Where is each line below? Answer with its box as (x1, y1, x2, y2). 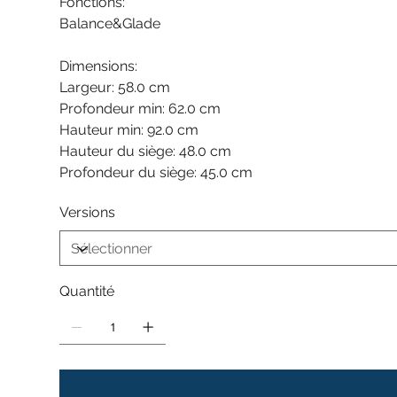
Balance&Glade (59, 15, 161, 33)
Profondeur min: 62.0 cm (59, 100, 222, 118)
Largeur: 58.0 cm (59, 79, 171, 97)
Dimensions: (59, 58, 138, 75)
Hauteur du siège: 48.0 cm (59, 143, 232, 160)
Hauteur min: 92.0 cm (59, 121, 199, 139)
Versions (59, 204, 116, 222)
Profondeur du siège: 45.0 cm (59, 164, 253, 182)
